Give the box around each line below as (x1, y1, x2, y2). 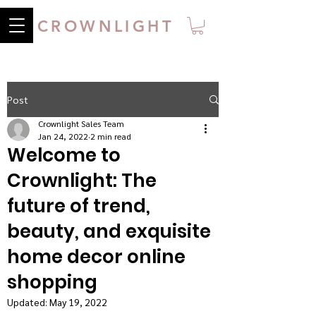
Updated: (7, 296, 49, 308)
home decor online (7, 244, 186, 269)
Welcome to (7, 142, 121, 168)
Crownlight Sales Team (38, 118, 124, 129)
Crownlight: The (7, 168, 157, 193)
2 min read (90, 130, 131, 142)
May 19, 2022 (49, 296, 107, 308)
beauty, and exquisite (7, 219, 211, 244)
